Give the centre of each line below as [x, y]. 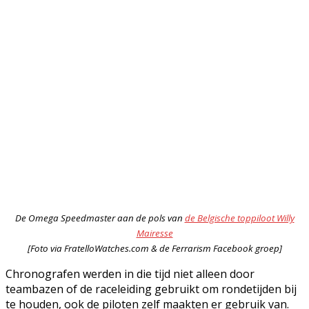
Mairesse [154, 233]
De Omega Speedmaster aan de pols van [100, 218]
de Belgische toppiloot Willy [239, 218]
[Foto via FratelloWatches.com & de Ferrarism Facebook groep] [154, 248]
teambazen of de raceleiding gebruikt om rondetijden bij [151, 289]
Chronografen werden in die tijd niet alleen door [130, 273]
